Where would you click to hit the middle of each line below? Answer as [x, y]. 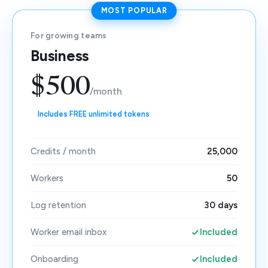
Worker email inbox [68, 232]
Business [60, 56]
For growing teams [69, 35]
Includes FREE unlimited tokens [94, 114]
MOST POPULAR [134, 10]
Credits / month [63, 151]
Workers [47, 178]
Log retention [58, 205]
